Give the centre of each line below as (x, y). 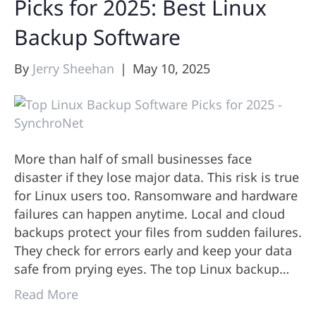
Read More (46, 294)
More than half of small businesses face (133, 159)
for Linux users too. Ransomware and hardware (156, 196)
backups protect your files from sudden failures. (158, 232)
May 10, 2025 (171, 69)
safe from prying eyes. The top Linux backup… (152, 269)
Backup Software (97, 37)
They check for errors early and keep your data (153, 251)
